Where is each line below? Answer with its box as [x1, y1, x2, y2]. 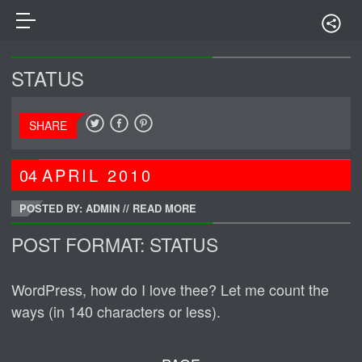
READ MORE [133, 200, 197, 216]
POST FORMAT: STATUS [11, 231, 219, 258]
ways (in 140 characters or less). [11, 301, 221, 322]
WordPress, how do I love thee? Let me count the [11, 279, 330, 300]
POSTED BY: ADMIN [19, 200, 120, 216]
